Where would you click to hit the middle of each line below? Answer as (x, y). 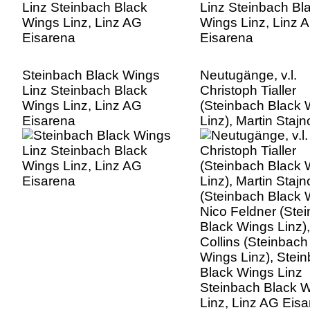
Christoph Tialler (248, 91)
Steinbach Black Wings (91, 75)
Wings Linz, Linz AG (82, 106)
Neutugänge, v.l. (248, 75)
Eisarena (49, 121)
